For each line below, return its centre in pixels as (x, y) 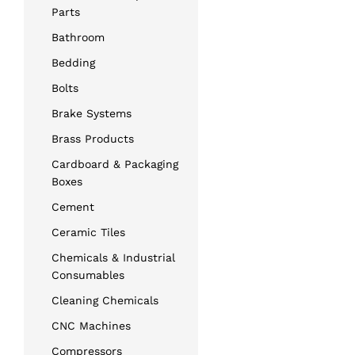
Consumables (88, 275)
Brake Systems (92, 113)
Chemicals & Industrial (113, 257)
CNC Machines (91, 325)
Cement (73, 206)
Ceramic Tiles (88, 232)
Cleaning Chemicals (105, 300)
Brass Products (93, 138)
